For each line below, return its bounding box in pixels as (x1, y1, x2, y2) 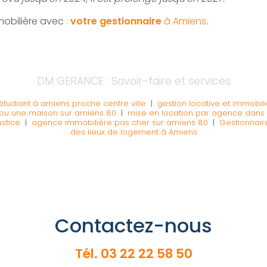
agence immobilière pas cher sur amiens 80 (32, 117, 208, 128)
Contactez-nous (55, 212, 212, 239)
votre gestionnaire (70, 14, 162, 28)
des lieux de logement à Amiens (70, 126, 197, 137)
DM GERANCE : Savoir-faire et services (36, 73, 231, 88)
